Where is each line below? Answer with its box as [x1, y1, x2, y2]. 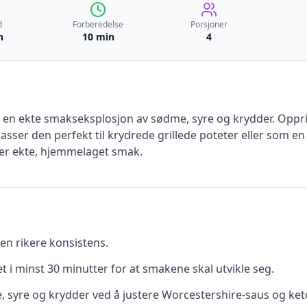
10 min [82, 30, 114, 43]
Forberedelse [73, 19, 124, 30]
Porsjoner [190, 19, 228, 30]
